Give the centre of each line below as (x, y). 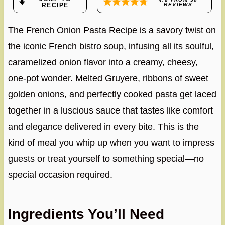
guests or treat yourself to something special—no (106, 159)
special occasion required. (60, 175)
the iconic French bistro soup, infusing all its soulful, (111, 46)
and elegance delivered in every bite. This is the (103, 127)
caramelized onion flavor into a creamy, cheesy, (103, 63)
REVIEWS (178, 5)
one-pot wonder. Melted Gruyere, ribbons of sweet (108, 79)
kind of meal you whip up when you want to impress (111, 143)
